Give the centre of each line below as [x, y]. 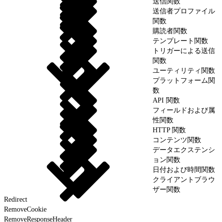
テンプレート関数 [180, 41]
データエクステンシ [184, 150]
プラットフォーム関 [184, 80]
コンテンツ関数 [177, 140]
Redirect [16, 199]
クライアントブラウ [184, 179]
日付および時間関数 [184, 169]
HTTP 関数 [169, 130]
